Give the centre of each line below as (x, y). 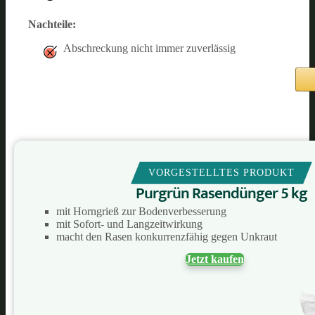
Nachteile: (52, 24)
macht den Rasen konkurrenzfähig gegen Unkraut (167, 236)
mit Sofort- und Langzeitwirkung (129, 224)
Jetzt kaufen (214, 259)
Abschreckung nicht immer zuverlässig (149, 48)
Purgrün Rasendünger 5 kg (221, 193)
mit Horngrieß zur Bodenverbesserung (141, 211)
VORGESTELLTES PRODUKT (221, 172)
